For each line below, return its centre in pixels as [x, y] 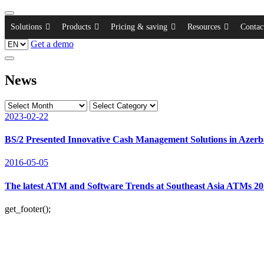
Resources [204, 27]
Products [76, 27]
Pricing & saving [139, 27]
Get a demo [52, 44]
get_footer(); [28, 209]
